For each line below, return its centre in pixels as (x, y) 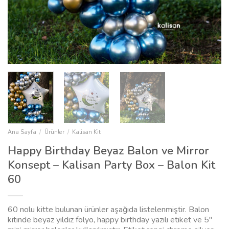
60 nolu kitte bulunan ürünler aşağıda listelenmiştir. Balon (108, 210)
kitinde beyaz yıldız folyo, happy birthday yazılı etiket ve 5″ (110, 220)
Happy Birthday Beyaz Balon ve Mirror (108, 151)
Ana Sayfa (22, 132)
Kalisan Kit (87, 132)
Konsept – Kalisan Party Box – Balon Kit (111, 165)
